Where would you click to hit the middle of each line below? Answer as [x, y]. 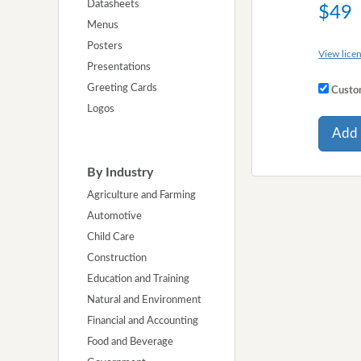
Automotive [114, 217]
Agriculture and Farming [141, 196]
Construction [117, 259]
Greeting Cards [122, 89]
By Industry [120, 173]
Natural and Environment [144, 301]
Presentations [119, 68]
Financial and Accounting [143, 322]
